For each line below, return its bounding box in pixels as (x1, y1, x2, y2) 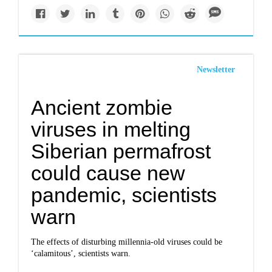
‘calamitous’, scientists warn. (31, 249, 131, 258)
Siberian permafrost (31, 140, 211, 163)
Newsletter (196, 65, 235, 74)
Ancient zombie (31, 96, 173, 119)
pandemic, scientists (31, 183, 217, 206)
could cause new (31, 161, 186, 185)
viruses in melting (31, 118, 191, 141)
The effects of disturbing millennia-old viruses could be (31, 237, 223, 246)
